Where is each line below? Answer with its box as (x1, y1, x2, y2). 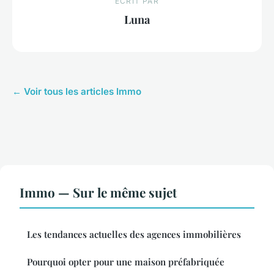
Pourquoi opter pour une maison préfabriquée (27, 256, 224, 268)
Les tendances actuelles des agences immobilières (27, 228, 241, 241)
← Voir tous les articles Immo (12, 86, 141, 98)
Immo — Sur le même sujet (20, 183, 177, 201)
